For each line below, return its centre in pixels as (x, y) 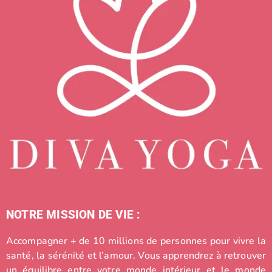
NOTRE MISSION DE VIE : (73, 215)
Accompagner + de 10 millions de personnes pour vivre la (136, 241)
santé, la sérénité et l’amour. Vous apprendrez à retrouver (136, 256)
